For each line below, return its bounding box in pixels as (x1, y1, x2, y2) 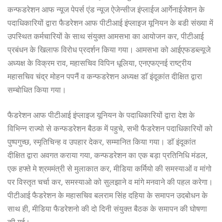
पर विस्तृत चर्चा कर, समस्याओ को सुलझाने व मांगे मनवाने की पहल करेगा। (7, 176, 213, 187)
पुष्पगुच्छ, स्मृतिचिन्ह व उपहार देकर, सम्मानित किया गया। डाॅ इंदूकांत (7, 136, 196, 147)
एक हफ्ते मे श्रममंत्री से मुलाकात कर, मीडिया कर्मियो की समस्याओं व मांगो (7, 163, 212, 174)
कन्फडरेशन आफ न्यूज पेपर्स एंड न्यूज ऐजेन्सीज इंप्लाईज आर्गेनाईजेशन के (7, 3, 205, 15)
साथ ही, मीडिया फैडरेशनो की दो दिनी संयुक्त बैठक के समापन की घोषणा (7, 203, 207, 214)
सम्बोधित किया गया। (7, 84, 66, 95)
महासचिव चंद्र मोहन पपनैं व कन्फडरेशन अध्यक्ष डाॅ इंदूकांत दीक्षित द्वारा (7, 70, 202, 82)
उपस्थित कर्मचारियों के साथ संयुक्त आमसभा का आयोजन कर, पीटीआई (7, 30, 204, 42)
